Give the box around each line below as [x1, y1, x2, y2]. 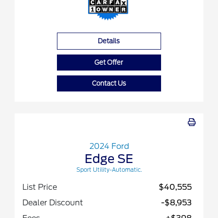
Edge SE [85, 152, 133, 166]
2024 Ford [89, 142, 129, 151]
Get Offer [94, 59, 124, 67]
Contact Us [91, 80, 126, 88]
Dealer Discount [22, 198, 83, 208]
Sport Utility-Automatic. [76, 166, 142, 174]
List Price [22, 182, 57, 192]
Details [98, 37, 120, 45]
